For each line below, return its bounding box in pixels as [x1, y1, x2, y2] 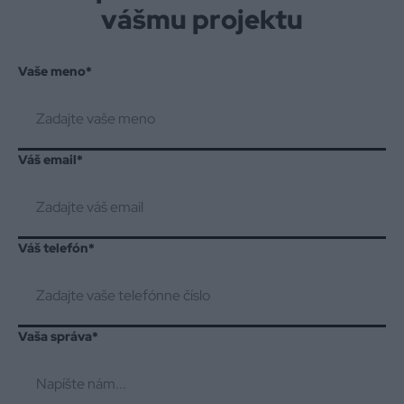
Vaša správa [18, 328, 92, 344]
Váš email [18, 151, 77, 168]
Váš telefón [18, 240, 88, 256]
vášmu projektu [101, 3, 303, 37]
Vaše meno [18, 63, 86, 79]
